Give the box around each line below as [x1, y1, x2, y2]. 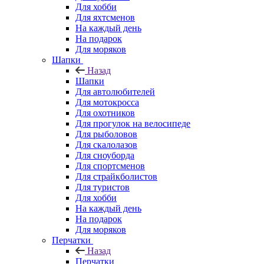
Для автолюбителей [75, 86, 155, 97]
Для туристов [75, 181, 130, 192]
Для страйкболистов [75, 171, 157, 181]
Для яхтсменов [75, 12, 135, 22]
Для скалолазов [75, 139, 137, 150]
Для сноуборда [75, 150, 134, 160]
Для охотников [75, 107, 135, 118]
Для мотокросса [75, 97, 139, 107]
